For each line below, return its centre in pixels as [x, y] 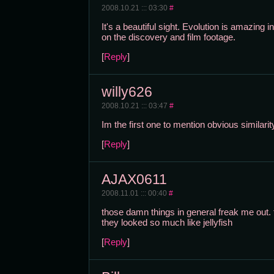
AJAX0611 [134, 179]
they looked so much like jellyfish [167, 222]
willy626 [127, 92]
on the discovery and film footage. [168, 37]
